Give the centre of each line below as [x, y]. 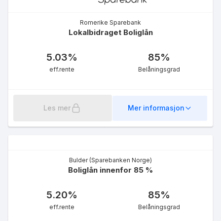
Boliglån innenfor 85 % [110, 170]
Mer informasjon [156, 108]
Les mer [57, 108]
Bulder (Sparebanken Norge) [110, 160]
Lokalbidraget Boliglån [110, 32]
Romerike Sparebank [110, 22]
